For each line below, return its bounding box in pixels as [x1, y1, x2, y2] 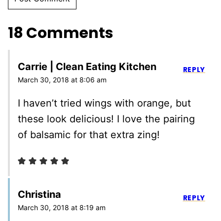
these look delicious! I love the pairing [18, 112, 195, 125]
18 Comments [8, 23, 113, 44]
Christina [18, 188, 61, 201]
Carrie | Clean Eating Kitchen [18, 60, 156, 73]
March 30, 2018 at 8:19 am [18, 203, 106, 212]
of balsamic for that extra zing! [18, 128, 160, 141]
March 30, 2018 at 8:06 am [18, 75, 107, 84]
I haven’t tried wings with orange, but [18, 97, 191, 109]
